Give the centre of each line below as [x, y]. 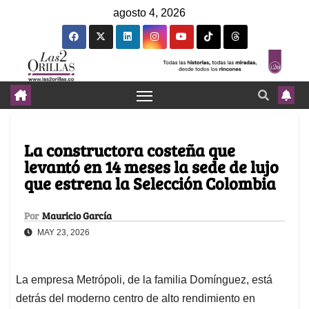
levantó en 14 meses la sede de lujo [151, 167]
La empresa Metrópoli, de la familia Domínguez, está [144, 280]
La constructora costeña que [130, 150]
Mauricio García [77, 216]
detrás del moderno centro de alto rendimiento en [136, 299]
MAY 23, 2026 [62, 233]
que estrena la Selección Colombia [150, 183]
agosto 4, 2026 [149, 13]
